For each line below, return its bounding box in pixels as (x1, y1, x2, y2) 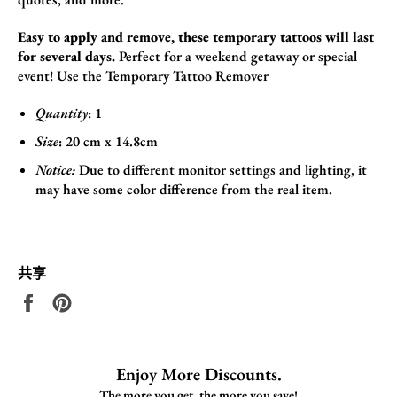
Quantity (35, 103, 88, 122)
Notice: (35, 160, 75, 179)
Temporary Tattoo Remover (105, 66, 269, 85)
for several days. (18, 46, 115, 66)
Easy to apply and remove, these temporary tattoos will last (18, 27, 374, 46)
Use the (57, 66, 105, 85)
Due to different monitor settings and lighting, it (75, 160, 367, 179)
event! (18, 66, 57, 85)
